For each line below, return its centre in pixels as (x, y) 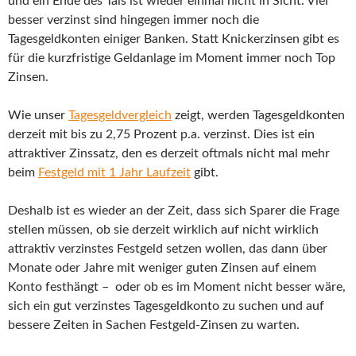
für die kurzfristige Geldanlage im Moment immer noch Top (172, 58)
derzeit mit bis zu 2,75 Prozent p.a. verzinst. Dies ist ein (161, 135)
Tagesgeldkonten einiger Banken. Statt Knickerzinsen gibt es (174, 39)
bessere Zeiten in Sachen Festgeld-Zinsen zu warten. (154, 325)
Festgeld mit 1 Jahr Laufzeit (114, 173)
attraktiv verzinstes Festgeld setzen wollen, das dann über (168, 249)
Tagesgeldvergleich (120, 116)
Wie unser (38, 116)
